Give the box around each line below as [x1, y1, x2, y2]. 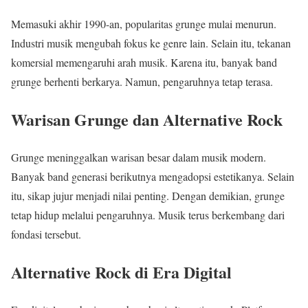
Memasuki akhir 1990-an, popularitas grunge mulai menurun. [11, 16, 276, 32]
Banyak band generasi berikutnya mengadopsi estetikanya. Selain [11, 169, 294, 184]
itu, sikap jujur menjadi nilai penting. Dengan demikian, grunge [11, 188, 285, 203]
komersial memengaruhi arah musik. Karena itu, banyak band [11, 55, 277, 70]
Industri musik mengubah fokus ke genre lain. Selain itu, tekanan [11, 36, 291, 51]
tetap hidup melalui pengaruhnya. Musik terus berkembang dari [11, 208, 285, 222]
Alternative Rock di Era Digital [11, 259, 232, 284]
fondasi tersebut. [11, 227, 81, 241]
